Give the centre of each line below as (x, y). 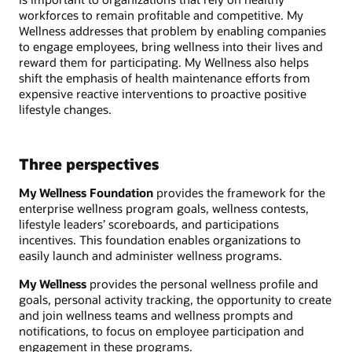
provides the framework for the (239, 192)
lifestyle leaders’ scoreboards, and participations (149, 224)
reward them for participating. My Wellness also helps (164, 62)
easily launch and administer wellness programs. (150, 255)
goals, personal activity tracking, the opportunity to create (175, 300)
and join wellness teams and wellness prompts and (156, 315)
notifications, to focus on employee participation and (161, 331)
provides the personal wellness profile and (202, 284)
